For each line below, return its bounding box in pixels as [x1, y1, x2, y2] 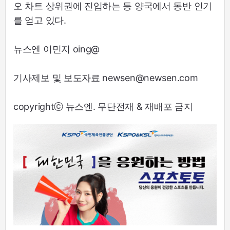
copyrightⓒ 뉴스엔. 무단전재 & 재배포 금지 [13, 101, 193, 112]
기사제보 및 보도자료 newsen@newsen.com [13, 72, 198, 83]
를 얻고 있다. [13, 14, 66, 26]
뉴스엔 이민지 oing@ [13, 43, 100, 54]
